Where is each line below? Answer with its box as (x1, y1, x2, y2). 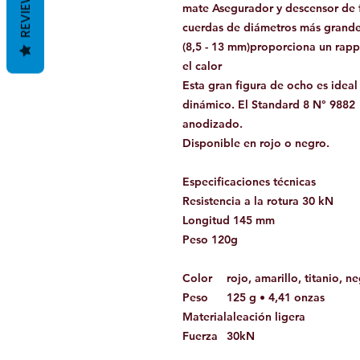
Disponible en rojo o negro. (182, 135, 329, 150)
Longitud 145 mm (182, 212, 275, 227)
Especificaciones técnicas (182, 174, 316, 189)
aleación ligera (227, 309, 305, 324)
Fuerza (182, 328, 218, 343)
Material (182, 309, 227, 324)
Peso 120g (182, 231, 238, 247)
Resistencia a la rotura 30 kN (182, 193, 333, 208)
